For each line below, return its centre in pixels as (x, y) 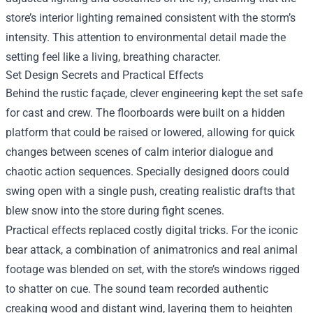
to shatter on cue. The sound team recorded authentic (137, 289)
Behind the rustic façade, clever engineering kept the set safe (154, 93)
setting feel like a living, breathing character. (113, 57)
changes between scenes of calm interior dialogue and (139, 152)
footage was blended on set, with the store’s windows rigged (153, 269)
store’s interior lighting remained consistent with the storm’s (151, 18)
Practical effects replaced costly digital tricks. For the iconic (152, 230)
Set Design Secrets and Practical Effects (104, 75)
